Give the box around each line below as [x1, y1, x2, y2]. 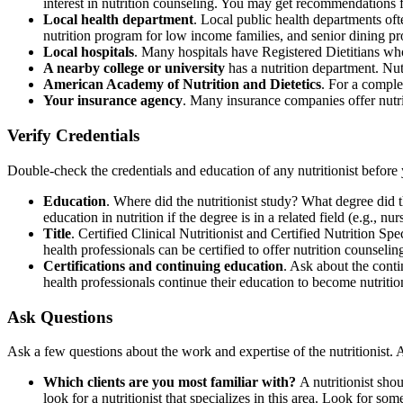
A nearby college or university [43, 60, 225, 76]
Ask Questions [7, 307, 112, 327]
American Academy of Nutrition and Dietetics [43, 76, 321, 93]
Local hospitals [43, 44, 134, 60]
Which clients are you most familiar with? [43, 374, 296, 390]
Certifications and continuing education [43, 257, 283, 273]
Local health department [43, 12, 193, 28]
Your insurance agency [43, 93, 183, 109]
